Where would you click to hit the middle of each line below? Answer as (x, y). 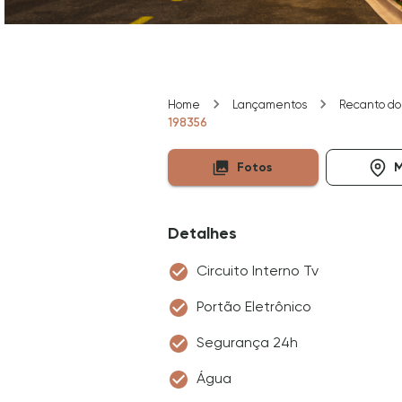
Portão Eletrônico (254, 306)
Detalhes (202, 233)
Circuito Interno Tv (258, 271)
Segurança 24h (247, 342)
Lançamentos (270, 105)
